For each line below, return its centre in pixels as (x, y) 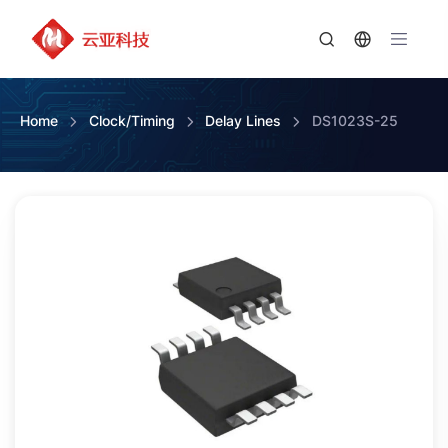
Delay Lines (243, 121)
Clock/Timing (131, 121)
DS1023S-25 (354, 121)
